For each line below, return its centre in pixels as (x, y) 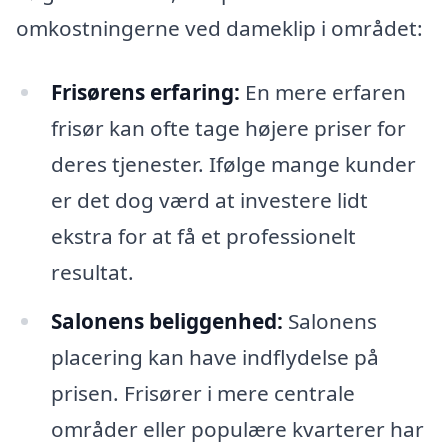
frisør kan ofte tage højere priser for (228, 127)
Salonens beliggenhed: (166, 321)
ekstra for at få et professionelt (203, 235)
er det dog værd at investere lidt (209, 199)
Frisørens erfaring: (145, 91)
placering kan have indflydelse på (214, 357)
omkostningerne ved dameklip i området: (219, 27)
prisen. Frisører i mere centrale (202, 393)
